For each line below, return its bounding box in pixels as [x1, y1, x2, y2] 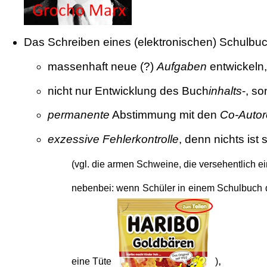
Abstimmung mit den [110, 108, 220, 122]
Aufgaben [157, 60, 207, 73]
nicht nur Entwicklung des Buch [48, 84, 209, 97]
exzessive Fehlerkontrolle [48, 132, 179, 145]
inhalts [209, 84, 242, 97]
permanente [48, 108, 110, 122]
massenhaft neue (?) [48, 60, 157, 73]
